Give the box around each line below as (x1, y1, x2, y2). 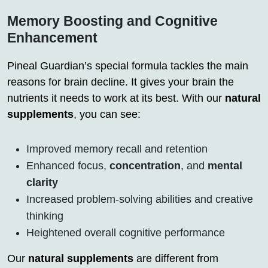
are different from (133, 252, 218, 265)
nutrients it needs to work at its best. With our (7, 92, 225, 105)
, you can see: (74, 108, 141, 121)
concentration (109, 160, 181, 172)
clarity (26, 176, 58, 189)
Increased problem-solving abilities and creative (26, 193, 253, 206)
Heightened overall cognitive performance (26, 227, 225, 239)
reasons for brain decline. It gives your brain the (7, 76, 234, 89)
